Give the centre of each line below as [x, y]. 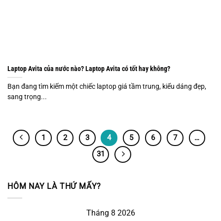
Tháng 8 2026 [110, 213]
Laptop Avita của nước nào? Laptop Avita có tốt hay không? [89, 69]
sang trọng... [27, 97]
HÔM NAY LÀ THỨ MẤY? [55, 186]
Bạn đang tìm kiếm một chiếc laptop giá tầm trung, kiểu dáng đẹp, [107, 87]
